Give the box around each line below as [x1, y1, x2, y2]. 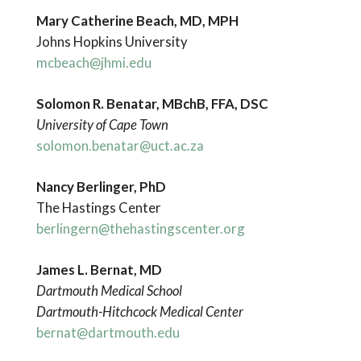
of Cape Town [95, 115, 168, 133]
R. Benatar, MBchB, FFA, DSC [89, 94, 268, 112]
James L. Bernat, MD [35, 261, 162, 279]
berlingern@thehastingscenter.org [35, 220, 245, 238]
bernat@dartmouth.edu [35, 324, 180, 342]
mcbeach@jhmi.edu [35, 53, 151, 71]
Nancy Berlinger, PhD [35, 178, 166, 196]
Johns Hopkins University [35, 32, 188, 50]
